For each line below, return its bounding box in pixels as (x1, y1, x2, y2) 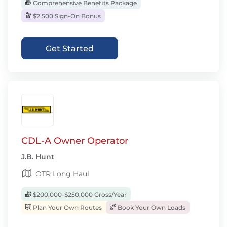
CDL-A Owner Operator (21, 135, 128, 146)
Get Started (46, 44, 94, 53)
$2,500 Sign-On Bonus (31, 12, 101, 20)
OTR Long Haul (35, 169, 89, 178)
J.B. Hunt (21, 152, 54, 161)
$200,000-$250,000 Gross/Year (31, 191, 127, 198)
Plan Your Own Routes (31, 204, 102, 211)
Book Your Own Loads (116, 204, 185, 211)
